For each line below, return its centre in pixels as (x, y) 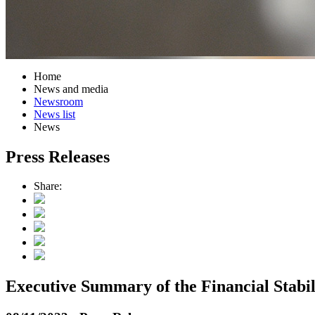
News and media (71, 89)
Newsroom (58, 101)
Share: (48, 186)
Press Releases (58, 156)
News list (54, 114)
